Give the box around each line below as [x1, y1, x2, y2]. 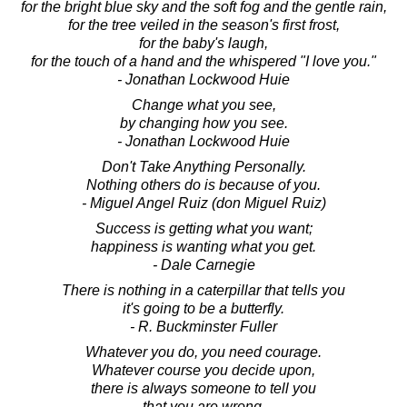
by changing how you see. [119, 114, 288, 131]
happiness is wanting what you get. [91, 238, 316, 254]
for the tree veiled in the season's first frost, [67, 16, 340, 33]
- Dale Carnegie [152, 256, 255, 273]
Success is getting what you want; [94, 220, 313, 236]
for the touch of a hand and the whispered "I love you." [31, 53, 376, 69]
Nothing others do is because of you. [86, 176, 321, 193]
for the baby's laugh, [139, 35, 268, 51]
